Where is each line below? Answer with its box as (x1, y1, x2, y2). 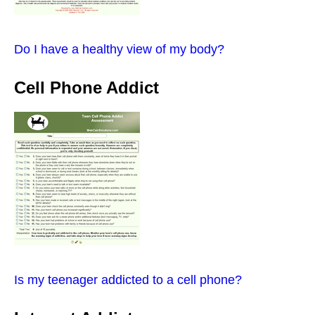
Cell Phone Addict (14, 77, 159, 97)
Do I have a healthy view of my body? (14, 41, 224, 56)
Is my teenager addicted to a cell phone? (14, 272, 242, 287)
